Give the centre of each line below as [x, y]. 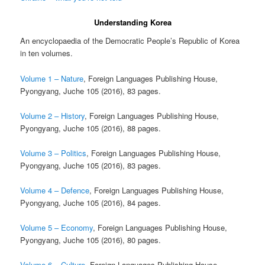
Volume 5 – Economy [57, 228]
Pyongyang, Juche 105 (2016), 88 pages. [91, 128]
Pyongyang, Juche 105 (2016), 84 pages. [91, 202]
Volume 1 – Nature [52, 78]
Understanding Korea [132, 22]
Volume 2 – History [53, 115]
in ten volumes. [47, 53]
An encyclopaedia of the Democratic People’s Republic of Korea [130, 41]
